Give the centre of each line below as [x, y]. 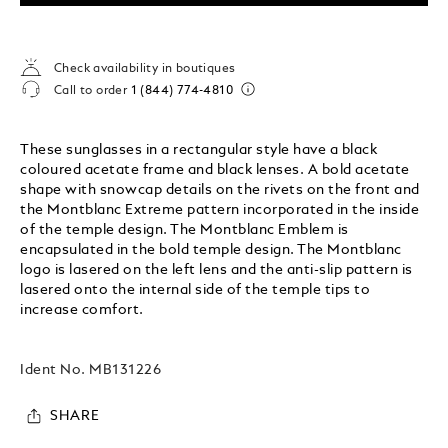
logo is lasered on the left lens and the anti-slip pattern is [216, 270]
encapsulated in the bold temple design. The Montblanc [211, 250]
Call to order [92, 90]
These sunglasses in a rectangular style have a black [199, 150]
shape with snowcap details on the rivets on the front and [220, 190]
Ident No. [55, 370]
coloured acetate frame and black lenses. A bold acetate [215, 170]
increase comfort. [82, 310]
